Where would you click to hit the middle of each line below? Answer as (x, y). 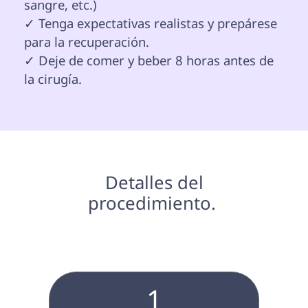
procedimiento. (154, 203)
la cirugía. (53, 79)
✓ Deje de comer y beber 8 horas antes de (151, 60)
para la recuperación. (87, 42)
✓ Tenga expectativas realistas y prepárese (152, 23)
